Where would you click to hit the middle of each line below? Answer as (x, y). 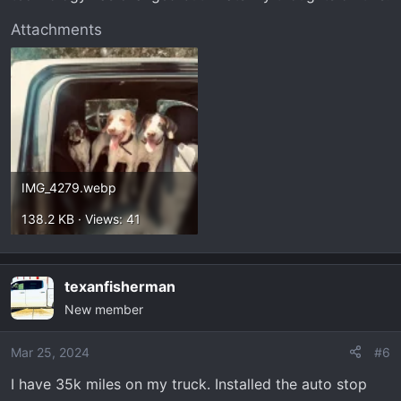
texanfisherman (120, 286)
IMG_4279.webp (69, 187)
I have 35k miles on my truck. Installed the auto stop (189, 384)
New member (104, 309)
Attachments (56, 29)
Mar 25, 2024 (50, 352)
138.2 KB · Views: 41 (81, 218)
